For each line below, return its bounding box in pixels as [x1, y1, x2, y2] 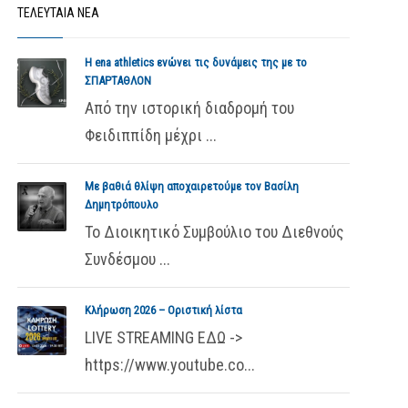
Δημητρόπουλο [84, 198, 158, 211]
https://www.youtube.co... [84, 355, 255, 374]
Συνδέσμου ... [84, 250, 170, 269]
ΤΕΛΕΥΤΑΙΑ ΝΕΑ [16, 5, 99, 20]
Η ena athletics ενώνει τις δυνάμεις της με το [84, 56, 307, 69]
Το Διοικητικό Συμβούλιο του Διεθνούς [84, 222, 344, 241]
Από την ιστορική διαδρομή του [84, 98, 294, 117]
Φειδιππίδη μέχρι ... [84, 126, 217, 145]
